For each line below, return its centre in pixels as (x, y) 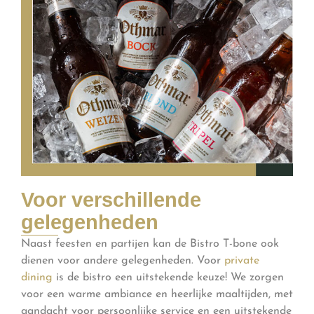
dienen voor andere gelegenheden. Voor (123, 261)
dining (37, 278)
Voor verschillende (111, 200)
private (242, 261)
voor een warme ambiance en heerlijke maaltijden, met (157, 295)
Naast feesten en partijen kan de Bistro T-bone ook (150, 244)
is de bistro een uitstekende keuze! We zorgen (168, 278)
